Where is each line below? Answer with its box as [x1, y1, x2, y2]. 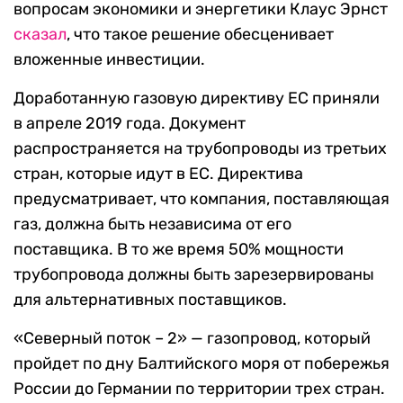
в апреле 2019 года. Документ [13, 113, 246, 134]
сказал [13, 24, 67, 45]
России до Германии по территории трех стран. [13, 379, 385, 399]
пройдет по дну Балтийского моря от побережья [13, 354, 390, 374]
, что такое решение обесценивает [67, 24, 334, 45]
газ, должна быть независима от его [13, 214, 291, 235]
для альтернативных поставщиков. [13, 290, 287, 310]
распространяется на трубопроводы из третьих [13, 139, 387, 159]
